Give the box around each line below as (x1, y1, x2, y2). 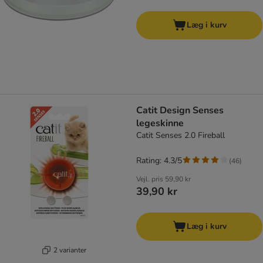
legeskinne (136, 117, 184, 130)
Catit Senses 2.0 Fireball (136, 130, 225, 141)
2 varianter (53, 245, 86, 255)
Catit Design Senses (136, 104, 224, 117)
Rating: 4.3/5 (136, 155, 182, 167)
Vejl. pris (136, 174, 163, 184)
